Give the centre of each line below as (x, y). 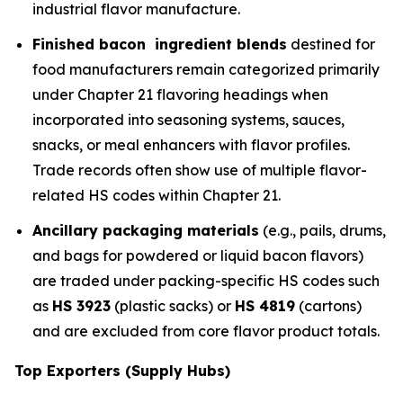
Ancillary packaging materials (146, 230)
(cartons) (328, 305)
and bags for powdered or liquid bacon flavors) (198, 255)
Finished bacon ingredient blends (160, 44)
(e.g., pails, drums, (322, 230)
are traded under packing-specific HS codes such (206, 280)
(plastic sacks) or (173, 305)
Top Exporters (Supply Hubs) (122, 370)
